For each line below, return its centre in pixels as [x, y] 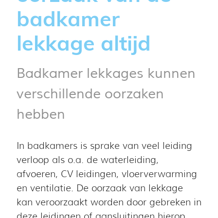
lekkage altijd [83, 43]
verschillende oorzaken [90, 94]
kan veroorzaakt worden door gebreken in [109, 202]
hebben [41, 114]
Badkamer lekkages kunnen [106, 73]
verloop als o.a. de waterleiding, [87, 160]
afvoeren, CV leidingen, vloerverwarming [107, 174]
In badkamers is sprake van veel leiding [104, 146]
